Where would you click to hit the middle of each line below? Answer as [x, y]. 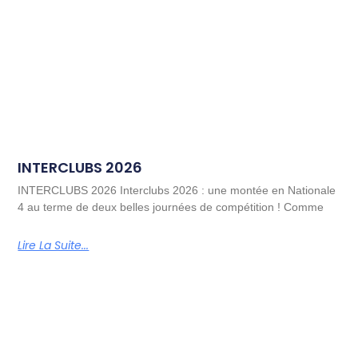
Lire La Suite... [54, 246]
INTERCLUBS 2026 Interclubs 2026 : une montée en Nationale [177, 191]
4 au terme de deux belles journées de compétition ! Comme [171, 207]
